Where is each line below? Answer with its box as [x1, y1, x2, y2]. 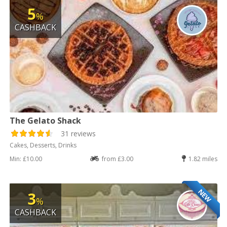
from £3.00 [102, 154, 133, 163]
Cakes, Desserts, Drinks [10, 140, 77, 149]
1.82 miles [188, 154, 217, 163]
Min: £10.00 [10, 154, 43, 163]
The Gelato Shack [10, 115, 82, 126]
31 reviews [61, 128, 96, 138]
